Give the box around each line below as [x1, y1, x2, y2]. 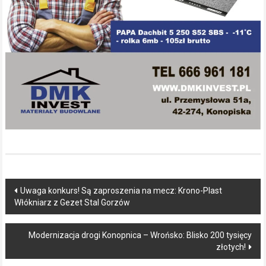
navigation [4, 200, 80, 220]
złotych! [216, 242, 246, 252]
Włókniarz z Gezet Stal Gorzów [14, 198, 130, 207]
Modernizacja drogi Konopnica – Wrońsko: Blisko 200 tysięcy [28, 230, 252, 240]
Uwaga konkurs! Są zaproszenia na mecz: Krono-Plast [20, 186, 222, 195]
